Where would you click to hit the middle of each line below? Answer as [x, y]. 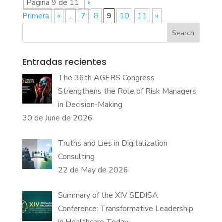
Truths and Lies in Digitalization [112, 143]
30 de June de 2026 [57, 118]
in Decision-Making [90, 104]
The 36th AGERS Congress [106, 78]
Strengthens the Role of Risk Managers [127, 91]
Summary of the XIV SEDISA [108, 195]
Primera [35, 16]
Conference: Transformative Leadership [125, 208]
